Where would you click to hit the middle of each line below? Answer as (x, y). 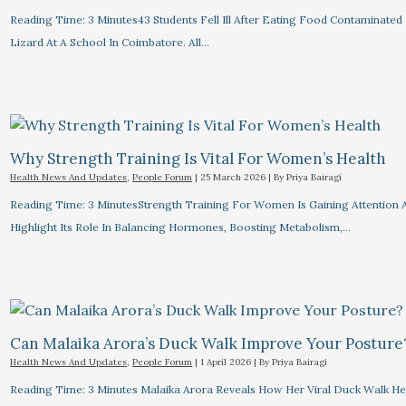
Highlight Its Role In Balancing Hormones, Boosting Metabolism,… (181, 227)
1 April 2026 (227, 362)
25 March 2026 (235, 177)
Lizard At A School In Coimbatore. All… (110, 43)
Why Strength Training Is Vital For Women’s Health (198, 158)
